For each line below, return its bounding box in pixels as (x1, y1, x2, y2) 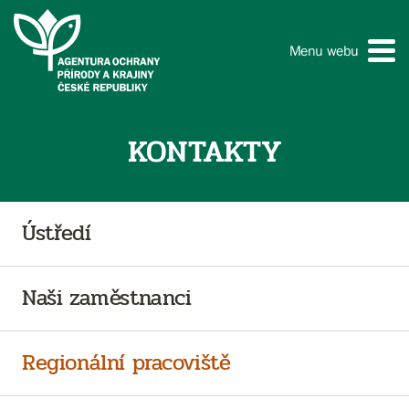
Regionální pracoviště (22, 346, 231, 380)
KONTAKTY (127, 128, 282, 175)
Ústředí (22, 216, 91, 250)
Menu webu (288, 41, 359, 58)
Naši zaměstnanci (22, 281, 192, 315)
